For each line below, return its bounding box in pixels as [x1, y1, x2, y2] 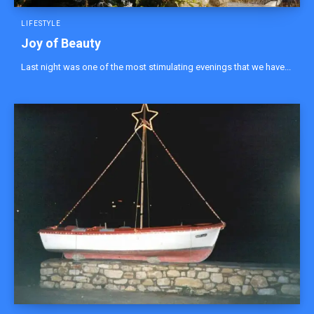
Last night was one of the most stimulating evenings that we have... [21, 62, 291, 73]
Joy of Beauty [21, 36, 101, 51]
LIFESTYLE [21, 20, 61, 28]
